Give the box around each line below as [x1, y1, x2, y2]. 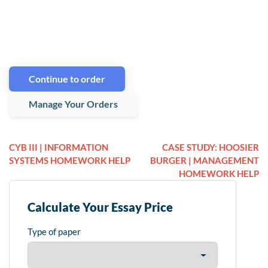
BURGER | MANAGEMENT [150, 155, 259, 166]
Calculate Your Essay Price [28, 200, 173, 215]
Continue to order [29, 73, 105, 85]
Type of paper [28, 226, 81, 237]
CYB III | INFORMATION [9, 142, 108, 153]
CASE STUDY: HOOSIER [162, 142, 259, 153]
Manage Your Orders [29, 98, 118, 110]
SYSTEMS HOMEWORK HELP [9, 155, 130, 166]
